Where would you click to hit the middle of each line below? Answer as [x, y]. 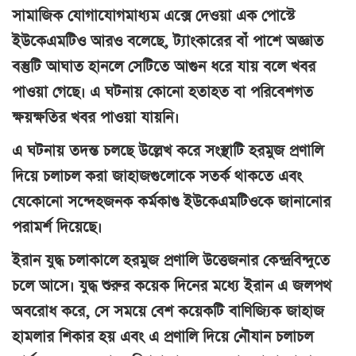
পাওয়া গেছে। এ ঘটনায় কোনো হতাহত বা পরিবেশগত [163, 92]
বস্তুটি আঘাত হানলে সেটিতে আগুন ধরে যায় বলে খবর [164, 67]
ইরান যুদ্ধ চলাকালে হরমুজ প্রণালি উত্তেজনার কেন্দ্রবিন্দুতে [171, 261]
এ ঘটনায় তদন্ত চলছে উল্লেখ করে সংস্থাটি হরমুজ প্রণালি [168, 151]
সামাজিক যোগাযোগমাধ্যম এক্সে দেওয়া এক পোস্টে [153, 16]
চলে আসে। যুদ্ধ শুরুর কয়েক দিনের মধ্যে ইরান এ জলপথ [172, 286]
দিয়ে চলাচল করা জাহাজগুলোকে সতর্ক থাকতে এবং [157, 176]
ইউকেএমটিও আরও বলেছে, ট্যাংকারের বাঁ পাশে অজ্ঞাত [168, 41]
